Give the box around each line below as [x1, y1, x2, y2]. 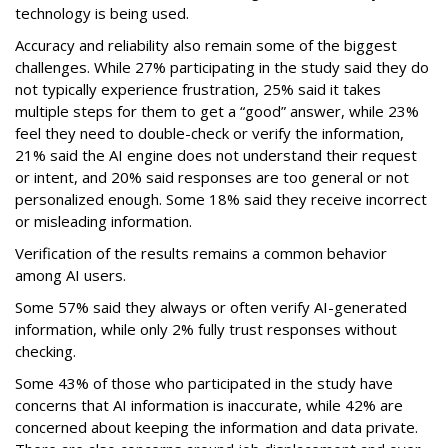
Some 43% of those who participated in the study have [15, 373, 393, 393]
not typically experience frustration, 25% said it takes [15, 79, 381, 99]
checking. [15, 341, 76, 361]
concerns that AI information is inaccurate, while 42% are [15, 395, 403, 415]
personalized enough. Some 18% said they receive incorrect [15, 189, 427, 209]
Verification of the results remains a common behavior [15, 243, 387, 263]
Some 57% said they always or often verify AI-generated [15, 297, 407, 317]
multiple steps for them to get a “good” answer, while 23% [15, 101, 419, 121]
